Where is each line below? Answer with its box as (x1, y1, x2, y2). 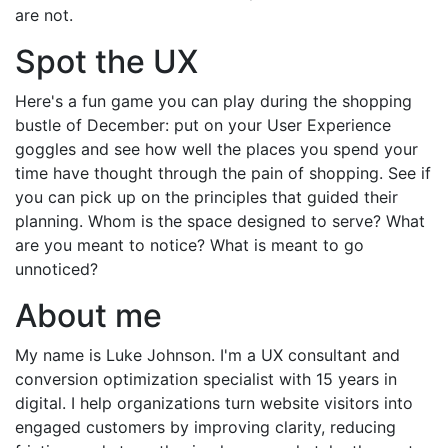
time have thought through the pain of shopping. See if (15, 163, 431, 184)
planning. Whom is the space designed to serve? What (15, 211, 425, 232)
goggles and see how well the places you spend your (15, 139, 418, 160)
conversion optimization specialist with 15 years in (15, 369, 397, 390)
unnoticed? (15, 259, 98, 280)
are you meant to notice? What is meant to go (15, 235, 364, 256)
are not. (15, 5, 73, 26)
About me (15, 296, 162, 336)
